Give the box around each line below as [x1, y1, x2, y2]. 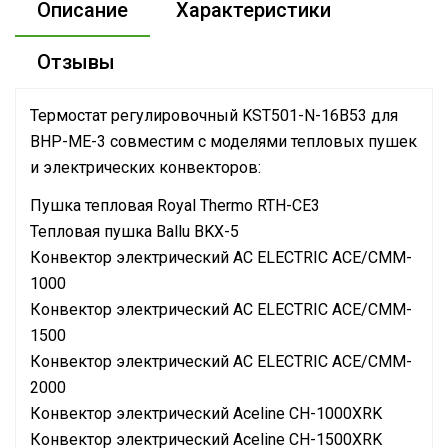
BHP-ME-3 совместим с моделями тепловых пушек [30, 132, 417, 151]
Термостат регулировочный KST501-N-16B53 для [30, 106, 398, 125]
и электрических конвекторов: [30, 158, 261, 177]
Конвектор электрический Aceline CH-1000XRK [30, 404, 382, 423]
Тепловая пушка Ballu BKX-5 [30, 222, 239, 241]
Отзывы [37, 50, 115, 74]
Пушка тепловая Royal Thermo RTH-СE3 [30, 196, 320, 215]
